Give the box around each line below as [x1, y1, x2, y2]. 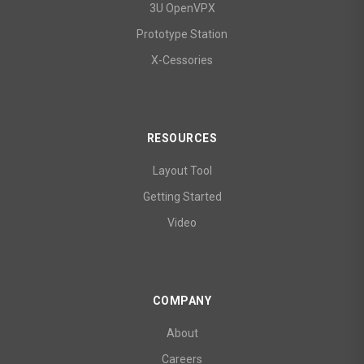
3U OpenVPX [149, 2, 215, 15]
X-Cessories [151, 54, 213, 67]
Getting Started [142, 190, 222, 204]
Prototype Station [136, 28, 227, 41]
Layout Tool [152, 164, 212, 178]
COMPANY [152, 294, 212, 308]
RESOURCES [146, 132, 218, 145]
